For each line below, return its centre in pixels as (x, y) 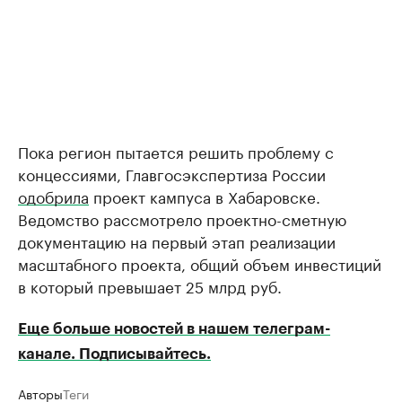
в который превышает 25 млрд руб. (150, 286)
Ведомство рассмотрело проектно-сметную (182, 218)
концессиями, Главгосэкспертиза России (172, 174)
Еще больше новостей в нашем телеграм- (174, 329)
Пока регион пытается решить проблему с (176, 151)
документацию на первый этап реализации (177, 241)
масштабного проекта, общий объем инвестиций (200, 263)
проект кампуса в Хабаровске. (205, 196)
